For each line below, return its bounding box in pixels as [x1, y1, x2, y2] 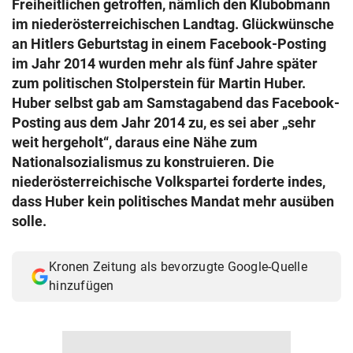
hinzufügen [49, 278, 114, 293]
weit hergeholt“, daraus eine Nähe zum [12, 134, 258, 150]
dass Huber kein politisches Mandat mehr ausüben [12, 193, 334, 210]
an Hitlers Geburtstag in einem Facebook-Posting [12, 35, 326, 52]
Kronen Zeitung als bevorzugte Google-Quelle [49, 259, 307, 274]
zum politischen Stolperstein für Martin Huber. [12, 75, 306, 91]
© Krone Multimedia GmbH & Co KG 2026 [22, 8, 227, 21]
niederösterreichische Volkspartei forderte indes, [12, 173, 325, 190]
